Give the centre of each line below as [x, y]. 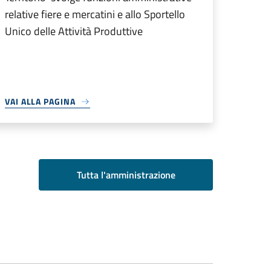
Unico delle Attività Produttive [74, 31]
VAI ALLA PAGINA [40, 101]
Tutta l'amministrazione [126, 175]
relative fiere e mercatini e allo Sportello [95, 14]
